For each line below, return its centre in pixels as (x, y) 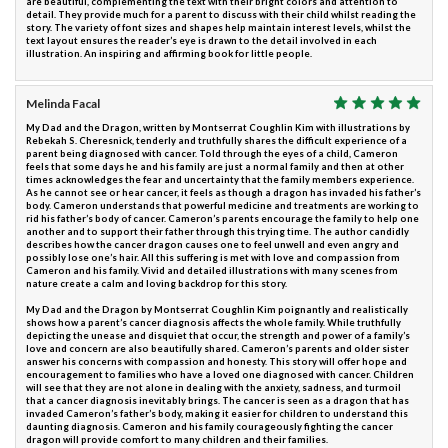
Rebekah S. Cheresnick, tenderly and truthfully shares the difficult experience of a (216, 141)
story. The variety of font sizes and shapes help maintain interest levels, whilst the (218, 28)
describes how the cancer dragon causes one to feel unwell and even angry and (212, 245)
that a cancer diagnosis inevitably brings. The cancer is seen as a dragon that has (217, 401)
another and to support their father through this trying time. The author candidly (217, 232)
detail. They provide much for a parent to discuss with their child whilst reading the (221, 15)
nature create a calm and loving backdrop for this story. (156, 284)
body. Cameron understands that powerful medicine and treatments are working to (222, 206)
